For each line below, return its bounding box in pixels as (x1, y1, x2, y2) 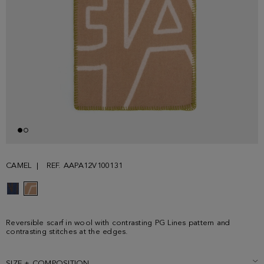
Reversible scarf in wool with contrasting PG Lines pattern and (6, 219, 230, 227)
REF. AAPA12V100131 (46, 162, 123, 170)
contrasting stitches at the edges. (6, 228, 128, 236)
